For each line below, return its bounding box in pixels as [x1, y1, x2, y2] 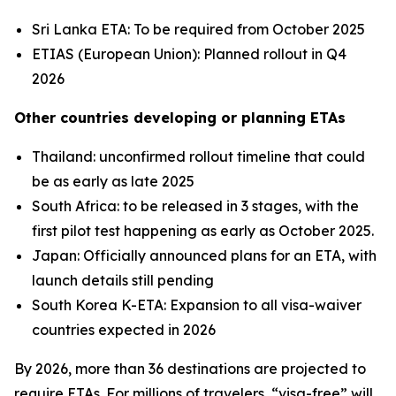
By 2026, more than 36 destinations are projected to [14, 360, 366, 377]
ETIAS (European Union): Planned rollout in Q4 [32, 45, 346, 63]
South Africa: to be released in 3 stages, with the [32, 197, 359, 215]
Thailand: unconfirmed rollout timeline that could [32, 148, 365, 165]
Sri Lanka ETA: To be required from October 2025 [32, 20, 365, 38]
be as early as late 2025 [32, 172, 194, 190]
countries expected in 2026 [32, 321, 216, 339]
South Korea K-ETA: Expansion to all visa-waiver [32, 296, 362, 314]
